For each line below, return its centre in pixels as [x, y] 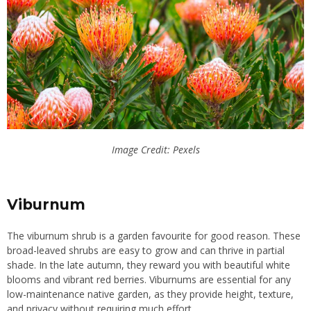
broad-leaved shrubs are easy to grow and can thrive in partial [146, 251]
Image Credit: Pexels [155, 150]
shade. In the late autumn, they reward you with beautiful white [149, 265]
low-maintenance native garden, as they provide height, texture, [150, 294]
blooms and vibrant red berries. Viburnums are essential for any [149, 280]
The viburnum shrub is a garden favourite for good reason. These [154, 236]
